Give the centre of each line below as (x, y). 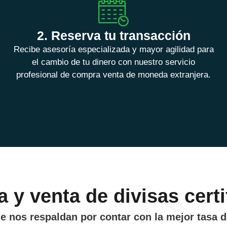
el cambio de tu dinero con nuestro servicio (113, 62)
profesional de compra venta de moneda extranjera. (113, 75)
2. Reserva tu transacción (113, 36)
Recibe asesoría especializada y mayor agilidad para (113, 50)
